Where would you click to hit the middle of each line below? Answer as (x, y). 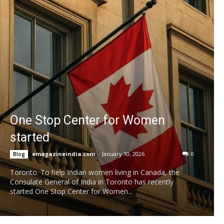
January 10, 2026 (123, 153)
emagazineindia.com (63, 153)
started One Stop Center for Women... (71, 191)
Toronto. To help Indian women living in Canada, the (95, 172)
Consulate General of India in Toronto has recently (92, 181)
